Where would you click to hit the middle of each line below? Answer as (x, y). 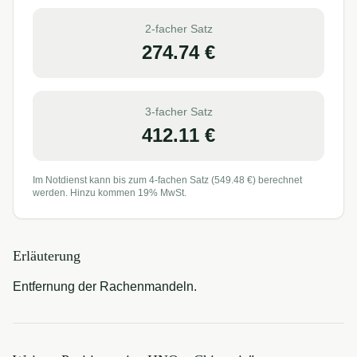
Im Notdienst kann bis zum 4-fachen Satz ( (124, 180)
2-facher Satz (178, 29)
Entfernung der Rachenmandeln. (105, 286)
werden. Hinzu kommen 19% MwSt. (110, 193)
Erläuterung (47, 256)
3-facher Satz (178, 112)
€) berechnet (273, 180)
